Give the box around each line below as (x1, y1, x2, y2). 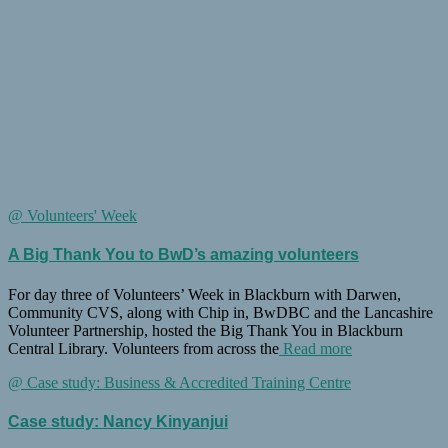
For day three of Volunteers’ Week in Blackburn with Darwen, (8, 285, 401, 303)
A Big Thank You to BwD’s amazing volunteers (8, 246, 359, 264)
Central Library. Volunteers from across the (8, 339, 279, 357)
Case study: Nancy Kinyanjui (8, 412, 228, 430)
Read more (279, 339, 352, 357)
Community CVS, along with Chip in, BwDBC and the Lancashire (8, 303, 433, 321)
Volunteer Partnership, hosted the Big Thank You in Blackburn (8, 321, 403, 339)
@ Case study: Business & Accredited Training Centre (8, 373, 351, 391)
